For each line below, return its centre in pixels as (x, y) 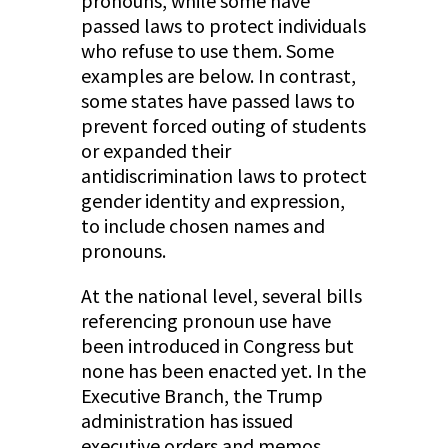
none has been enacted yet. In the (223, 371)
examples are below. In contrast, (218, 76)
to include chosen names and (202, 226)
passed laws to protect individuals (223, 26)
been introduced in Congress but (217, 346)
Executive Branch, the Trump (201, 396)
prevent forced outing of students (223, 126)
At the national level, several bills (221, 296)
